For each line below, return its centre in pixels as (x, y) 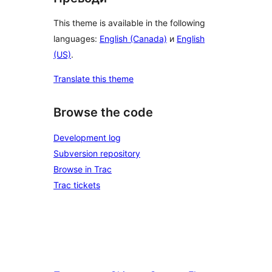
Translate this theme (93, 79)
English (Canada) (133, 39)
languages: (76, 39)
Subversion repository (97, 153)
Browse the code (103, 113)
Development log (87, 138)
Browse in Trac (83, 169)
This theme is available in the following (129, 23)
